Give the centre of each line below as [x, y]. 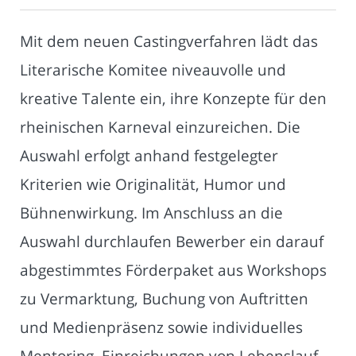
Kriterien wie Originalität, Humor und [153, 184]
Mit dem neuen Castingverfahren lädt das [169, 41]
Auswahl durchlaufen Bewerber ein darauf [172, 242]
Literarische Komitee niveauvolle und [153, 70]
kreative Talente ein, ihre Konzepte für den [173, 99]
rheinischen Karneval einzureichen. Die [160, 127]
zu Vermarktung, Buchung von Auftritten [164, 299]
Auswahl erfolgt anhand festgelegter [149, 156]
